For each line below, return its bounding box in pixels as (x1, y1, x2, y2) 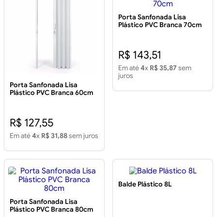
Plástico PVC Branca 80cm (10, 205, 93, 214)
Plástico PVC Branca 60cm (10, 88, 93, 97)
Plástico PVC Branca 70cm (118, 20, 202, 30)
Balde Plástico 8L (118, 180, 172, 189)
